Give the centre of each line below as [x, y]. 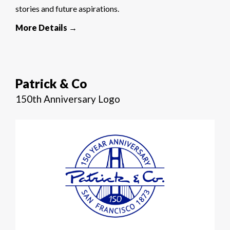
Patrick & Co [51, 84]
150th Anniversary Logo [68, 99]
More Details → [46, 28]
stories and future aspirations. [67, 9]
